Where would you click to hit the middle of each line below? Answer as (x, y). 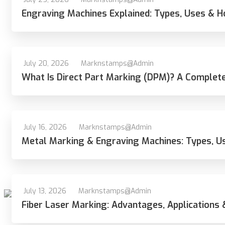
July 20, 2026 (46, 64)
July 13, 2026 (45, 191)
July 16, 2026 (45, 127)
